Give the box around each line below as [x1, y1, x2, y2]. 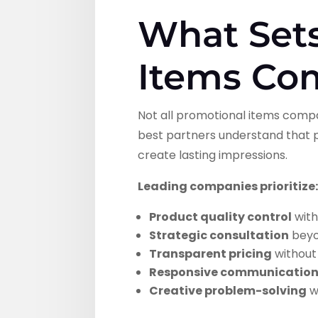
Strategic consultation [149, 226, 290, 243]
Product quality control [149, 208, 292, 225]
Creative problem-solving [149, 282, 307, 299]
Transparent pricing [149, 245, 273, 262]
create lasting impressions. [138, 146, 288, 163]
